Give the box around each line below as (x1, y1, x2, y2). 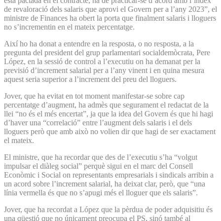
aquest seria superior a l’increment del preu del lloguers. (4, 74, 179, 83)
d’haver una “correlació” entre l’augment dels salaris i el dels (4, 118, 192, 127)
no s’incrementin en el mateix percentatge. (4, 22, 135, 31)
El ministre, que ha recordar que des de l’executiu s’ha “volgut (4, 152, 197, 161)
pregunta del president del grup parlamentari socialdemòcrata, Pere (4, 48, 210, 57)
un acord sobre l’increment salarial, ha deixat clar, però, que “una (4, 179, 205, 188)
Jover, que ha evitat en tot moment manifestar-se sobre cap (4, 91, 184, 100)
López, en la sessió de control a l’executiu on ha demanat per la (4, 57, 200, 66)
